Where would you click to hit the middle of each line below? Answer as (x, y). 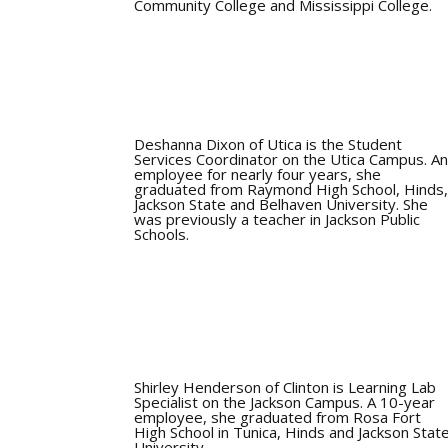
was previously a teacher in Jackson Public (277, 218)
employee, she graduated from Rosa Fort (278, 417)
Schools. (162, 233)
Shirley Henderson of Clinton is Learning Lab (285, 387)
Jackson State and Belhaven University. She (281, 203)
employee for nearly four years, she (258, 173)
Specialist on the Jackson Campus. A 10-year (285, 402)
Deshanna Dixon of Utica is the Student (268, 143)
